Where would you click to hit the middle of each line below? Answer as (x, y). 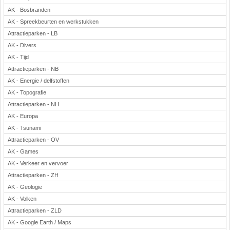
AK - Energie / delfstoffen (39, 81)
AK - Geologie (25, 187)
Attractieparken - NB (33, 69)
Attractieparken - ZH (33, 175)
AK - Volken (22, 199)
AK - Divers (22, 45)
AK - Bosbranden (29, 10)
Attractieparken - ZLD (35, 210)
